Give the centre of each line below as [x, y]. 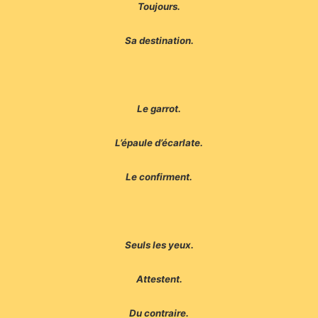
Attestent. [159, 279]
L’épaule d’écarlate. [159, 143]
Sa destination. [159, 41]
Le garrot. [159, 109]
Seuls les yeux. [159, 245]
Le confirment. [159, 177]
